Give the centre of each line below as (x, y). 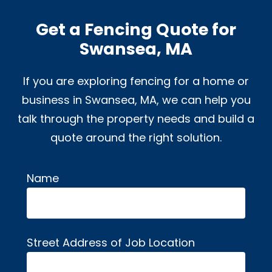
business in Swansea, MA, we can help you (136, 100)
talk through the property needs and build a (136, 118)
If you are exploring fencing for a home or (136, 81)
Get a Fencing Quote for (136, 30)
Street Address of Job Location (111, 242)
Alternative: (166, 178)
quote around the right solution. (136, 137)
